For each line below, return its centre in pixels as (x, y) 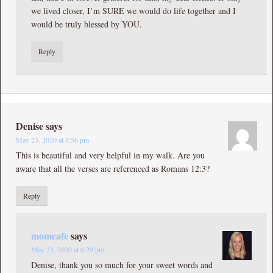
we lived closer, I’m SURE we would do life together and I (133, 10)
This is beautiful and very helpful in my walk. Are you (110, 155)
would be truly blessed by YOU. (87, 24)
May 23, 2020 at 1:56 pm (52, 139)
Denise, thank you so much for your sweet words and (122, 264)
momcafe (50, 235)
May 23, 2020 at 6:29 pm (68, 249)
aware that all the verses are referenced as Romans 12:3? (113, 168)
